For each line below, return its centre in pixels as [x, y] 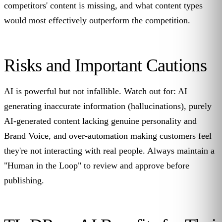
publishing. [24, 181]
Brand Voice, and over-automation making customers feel [108, 136]
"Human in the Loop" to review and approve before [97, 166]
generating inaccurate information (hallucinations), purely [108, 106]
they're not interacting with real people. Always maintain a [109, 151]
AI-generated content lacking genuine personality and [100, 121]
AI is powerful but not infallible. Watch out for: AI [96, 91]
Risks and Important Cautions [105, 66]
